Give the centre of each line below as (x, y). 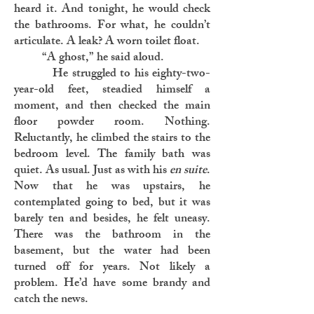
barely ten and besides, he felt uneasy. (112, 219)
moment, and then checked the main (112, 107)
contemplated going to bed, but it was (112, 203)
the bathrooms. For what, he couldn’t (112, 26)
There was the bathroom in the (112, 235)
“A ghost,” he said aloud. (89, 58)
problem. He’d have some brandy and (112, 284)
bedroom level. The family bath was (112, 155)
